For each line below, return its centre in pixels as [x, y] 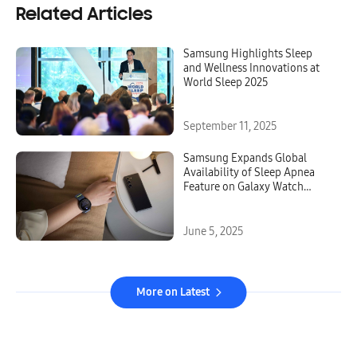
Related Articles [84, 15]
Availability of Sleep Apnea [249, 173]
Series [198, 202]
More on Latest [173, 292]
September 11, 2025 [230, 127]
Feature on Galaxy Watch [243, 187]
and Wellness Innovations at [251, 68]
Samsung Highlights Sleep [248, 53]
